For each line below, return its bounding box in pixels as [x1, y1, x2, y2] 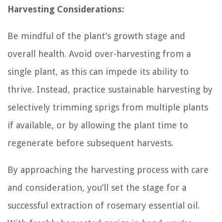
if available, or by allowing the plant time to [7, 119, 188, 130]
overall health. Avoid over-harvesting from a [7, 48, 191, 59]
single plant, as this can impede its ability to [7, 66, 189, 77]
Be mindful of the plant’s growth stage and [7, 30, 185, 41]
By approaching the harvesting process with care [7, 164, 209, 175]
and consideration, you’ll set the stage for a [7, 182, 186, 193]
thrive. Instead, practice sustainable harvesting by [7, 84, 213, 95]
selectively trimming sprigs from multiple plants [7, 102, 208, 112]
